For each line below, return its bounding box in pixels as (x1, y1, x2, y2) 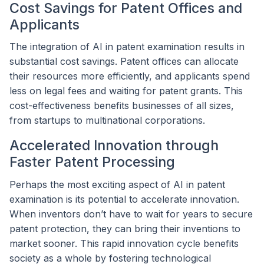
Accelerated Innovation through (9, 137, 219, 154)
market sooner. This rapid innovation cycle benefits (9, 237, 239, 250)
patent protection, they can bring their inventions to (9, 223, 240, 235)
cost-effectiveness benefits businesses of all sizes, (9, 100, 234, 112)
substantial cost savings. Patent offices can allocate (9, 55, 239, 68)
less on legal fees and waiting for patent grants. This (9, 85, 243, 97)
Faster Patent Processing (9, 153, 175, 171)
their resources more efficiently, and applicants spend (9, 70, 250, 82)
